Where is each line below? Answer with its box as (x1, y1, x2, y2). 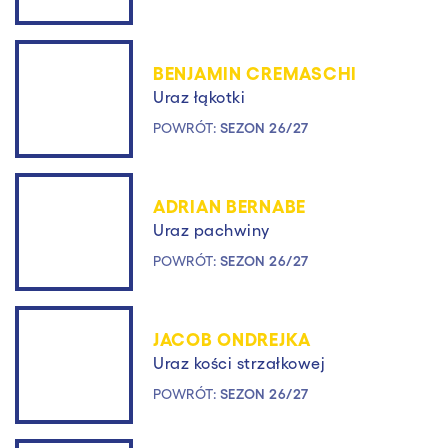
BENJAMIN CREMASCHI (153, 61, 357, 84)
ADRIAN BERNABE (153, 194, 307, 217)
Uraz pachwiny (153, 220, 270, 240)
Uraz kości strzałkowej (153, 353, 326, 373)
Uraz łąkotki (153, 87, 246, 107)
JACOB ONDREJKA (153, 327, 312, 350)
